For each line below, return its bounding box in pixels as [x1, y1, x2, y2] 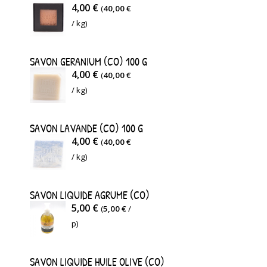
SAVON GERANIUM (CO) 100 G [30, 54, 147, 69]
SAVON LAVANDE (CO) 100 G [30, 121, 143, 136]
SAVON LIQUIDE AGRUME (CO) [30, 188, 150, 203]
